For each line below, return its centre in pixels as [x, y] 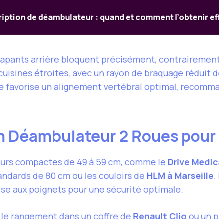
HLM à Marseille [180, 176]
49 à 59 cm [99, 162]
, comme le [144, 162]
